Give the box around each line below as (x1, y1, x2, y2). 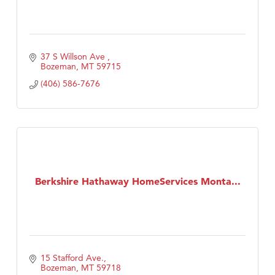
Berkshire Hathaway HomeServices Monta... (34, 174, 241, 187)
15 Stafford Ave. (40, 252, 104, 264)
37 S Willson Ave (40, 51, 107, 63)
